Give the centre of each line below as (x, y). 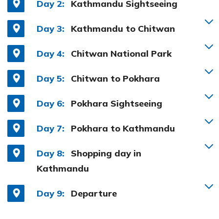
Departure (94, 193)
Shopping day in (106, 153)
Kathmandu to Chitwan (123, 28)
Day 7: (51, 128)
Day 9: (51, 193)
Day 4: (51, 53)
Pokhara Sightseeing (117, 103)
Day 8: (51, 153)
